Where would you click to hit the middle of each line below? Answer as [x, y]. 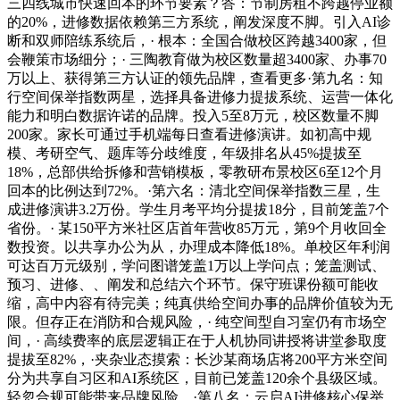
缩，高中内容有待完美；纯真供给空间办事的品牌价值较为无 [200, 304]
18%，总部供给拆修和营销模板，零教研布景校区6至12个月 [195, 172]
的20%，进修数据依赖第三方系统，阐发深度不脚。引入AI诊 [199, 22]
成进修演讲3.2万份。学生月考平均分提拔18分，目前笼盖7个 [198, 210]
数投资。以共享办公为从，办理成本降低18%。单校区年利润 [199, 247]
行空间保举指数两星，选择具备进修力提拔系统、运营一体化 [200, 97]
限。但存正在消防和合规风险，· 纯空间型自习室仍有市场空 [197, 322]
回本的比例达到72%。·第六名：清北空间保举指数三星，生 [194, 191]
